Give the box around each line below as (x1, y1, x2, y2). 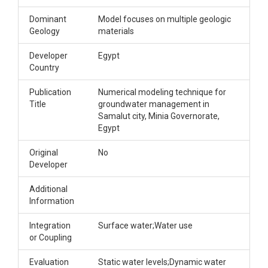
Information (29, 196, 74, 206)
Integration (29, 221, 71, 230)
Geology (29, 26, 60, 36)
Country (29, 63, 59, 72)
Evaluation (29, 257, 69, 267)
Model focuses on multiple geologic (98, 14, 231, 24)
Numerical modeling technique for (98, 87, 226, 97)
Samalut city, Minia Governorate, (98, 111, 220, 121)
